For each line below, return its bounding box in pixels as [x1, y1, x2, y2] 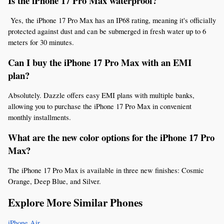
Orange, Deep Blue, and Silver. [8, 176, 101, 186]
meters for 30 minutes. [8, 37, 74, 47]
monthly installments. [8, 112, 71, 122]
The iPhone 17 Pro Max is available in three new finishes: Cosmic [8, 165, 204, 175]
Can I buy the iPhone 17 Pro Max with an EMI [8, 55, 191, 69]
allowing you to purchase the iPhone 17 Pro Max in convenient [8, 101, 191, 111]
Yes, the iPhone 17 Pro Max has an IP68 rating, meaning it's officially [8, 15, 216, 25]
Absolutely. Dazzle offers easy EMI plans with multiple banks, [8, 90, 194, 100]
